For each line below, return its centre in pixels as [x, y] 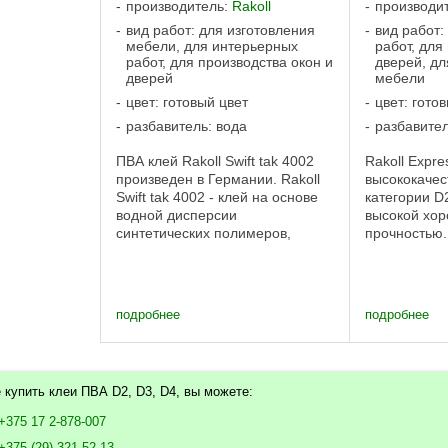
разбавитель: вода [186, 126]
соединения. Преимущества [209, 287]
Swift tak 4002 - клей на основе [217, 197]
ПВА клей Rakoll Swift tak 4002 [215, 161]
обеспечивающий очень [195, 251]
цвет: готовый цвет [187, 102]
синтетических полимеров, [203, 233]
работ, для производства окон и [229, 62]
